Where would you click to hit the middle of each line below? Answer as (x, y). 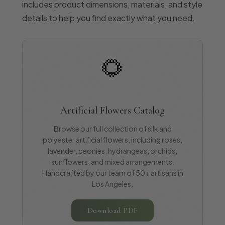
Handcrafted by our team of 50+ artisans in (113, 173)
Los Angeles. (113, 184)
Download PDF (113, 210)
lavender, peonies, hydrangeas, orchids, (113, 150)
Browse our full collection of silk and (113, 128)
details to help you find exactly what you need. (108, 18)
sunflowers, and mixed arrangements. (113, 161)
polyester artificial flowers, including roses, (113, 139)
